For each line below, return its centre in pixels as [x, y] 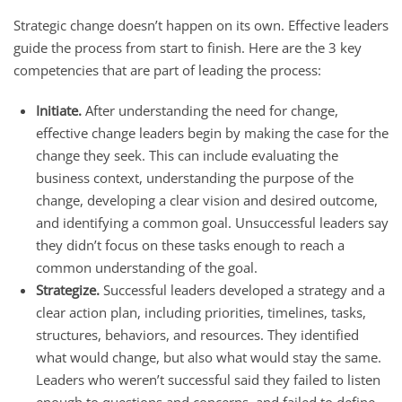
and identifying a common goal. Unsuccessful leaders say [212, 222]
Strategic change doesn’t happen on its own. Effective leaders [201, 25]
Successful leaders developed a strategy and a [242, 289]
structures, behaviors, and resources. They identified [197, 334]
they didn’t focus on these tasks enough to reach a [190, 245]
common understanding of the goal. [147, 267]
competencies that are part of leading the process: [167, 70]
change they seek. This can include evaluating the [187, 155]
